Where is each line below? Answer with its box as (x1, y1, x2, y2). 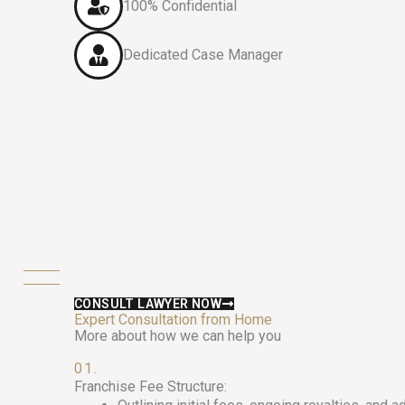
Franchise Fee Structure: (74, 377, 227, 395)
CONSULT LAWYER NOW (74, 296, 222, 311)
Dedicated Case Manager (123, 45, 283, 63)
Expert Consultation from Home (74, 310, 272, 328)
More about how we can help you (74, 326, 281, 344)
